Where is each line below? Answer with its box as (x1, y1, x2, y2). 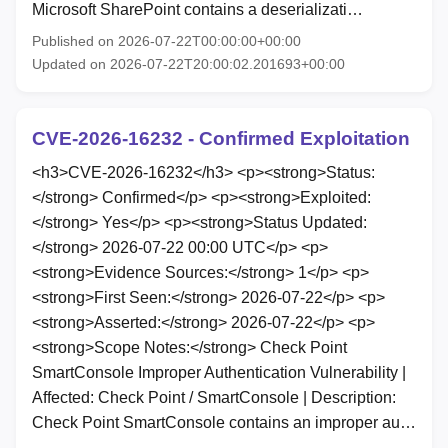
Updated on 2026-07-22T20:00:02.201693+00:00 (32, 55, 345, 72)
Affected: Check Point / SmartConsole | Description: (32, 388, 396, 406)
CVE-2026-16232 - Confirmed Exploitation (32, 127, 410, 149)
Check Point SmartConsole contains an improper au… (32, 413, 416, 431)
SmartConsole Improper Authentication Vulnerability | (32, 363, 406, 381)
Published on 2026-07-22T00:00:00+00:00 (32, 32, 301, 49)
